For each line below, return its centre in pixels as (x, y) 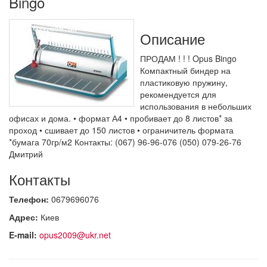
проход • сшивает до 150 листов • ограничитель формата (121, 130)
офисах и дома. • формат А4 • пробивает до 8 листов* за (121, 118)
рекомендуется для (178, 94)
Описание (173, 38)
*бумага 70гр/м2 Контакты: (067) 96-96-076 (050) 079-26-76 (125, 142)
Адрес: (25, 217)
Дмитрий (26, 153)
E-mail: (24, 235)
